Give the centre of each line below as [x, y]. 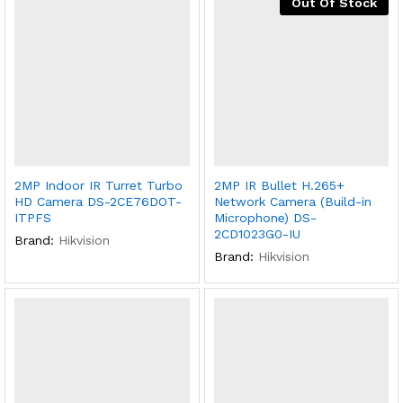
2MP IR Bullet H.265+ [279, 185]
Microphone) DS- [265, 217]
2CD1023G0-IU [257, 233]
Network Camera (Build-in [292, 201]
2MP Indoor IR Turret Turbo [99, 185]
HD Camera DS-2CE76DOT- [98, 201]
